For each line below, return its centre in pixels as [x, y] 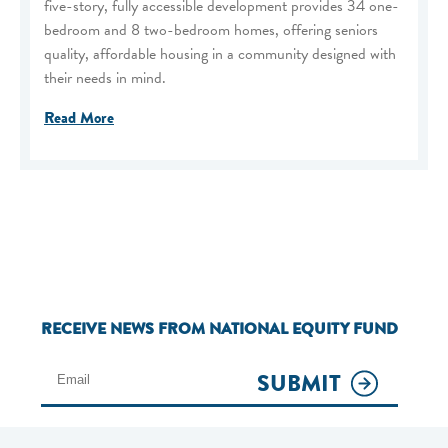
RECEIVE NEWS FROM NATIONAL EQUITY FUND [219, 329]
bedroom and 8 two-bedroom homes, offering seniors [211, 30]
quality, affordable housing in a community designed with [220, 54]
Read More [79, 118]
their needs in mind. [107, 78]
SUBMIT [298, 384]
